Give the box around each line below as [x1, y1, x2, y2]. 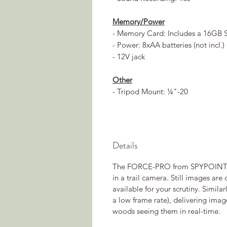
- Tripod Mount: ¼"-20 [112, 86, 188, 96]
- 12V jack [112, 51, 145, 61]
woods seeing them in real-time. [112, 206, 220, 216]
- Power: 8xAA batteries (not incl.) [112, 40, 224, 50]
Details [112, 138, 138, 152]
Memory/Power [112, 16, 165, 26]
